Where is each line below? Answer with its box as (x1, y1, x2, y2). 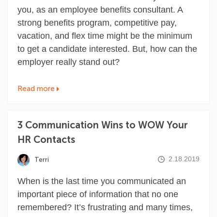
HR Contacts (17, 133, 75, 145)
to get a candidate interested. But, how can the (17, 44, 197, 54)
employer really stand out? (17, 57, 120, 67)
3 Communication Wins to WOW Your (17, 119, 188, 131)
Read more (17, 84, 55, 93)
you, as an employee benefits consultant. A (17, 4, 183, 15)
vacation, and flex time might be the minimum (17, 31, 192, 41)
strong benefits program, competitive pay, (17, 17, 177, 28)
